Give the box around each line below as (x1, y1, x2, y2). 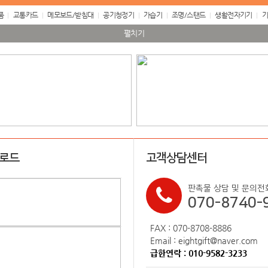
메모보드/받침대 (47, 11, 94, 19)
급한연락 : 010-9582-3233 (150, 248, 247, 258)
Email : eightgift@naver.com (150, 236, 258, 245)
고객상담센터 (146, 151, 207, 165)
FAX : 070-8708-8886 (150, 223, 232, 233)
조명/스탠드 (172, 11, 206, 19)
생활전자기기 (215, 11, 252, 19)
